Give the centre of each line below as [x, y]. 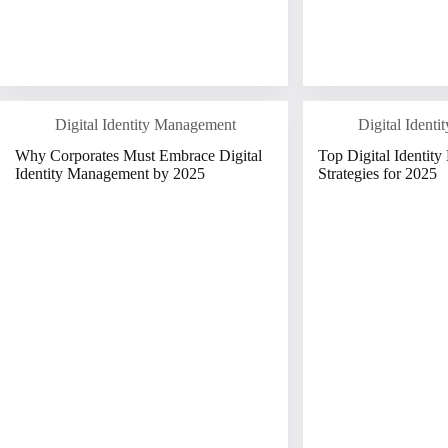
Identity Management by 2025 [110, 173]
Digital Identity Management [145, 124]
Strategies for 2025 [378, 173]
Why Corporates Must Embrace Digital [138, 155]
